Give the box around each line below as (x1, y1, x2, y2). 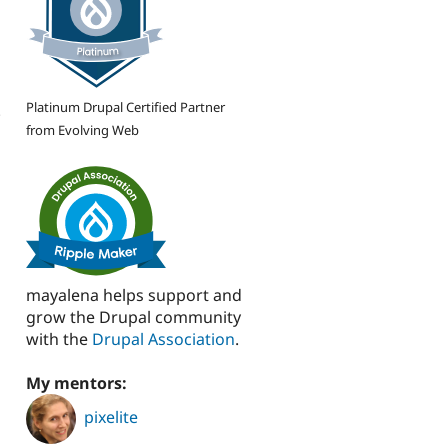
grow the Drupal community (26, 306, 241, 329)
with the (26, 328, 92, 351)
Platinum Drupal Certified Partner (26, 97, 225, 116)
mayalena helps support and (26, 284, 242, 307)
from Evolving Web (26, 120, 139, 139)
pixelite (84, 406, 138, 429)
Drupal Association (92, 328, 235, 351)
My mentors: (26, 372, 131, 395)
